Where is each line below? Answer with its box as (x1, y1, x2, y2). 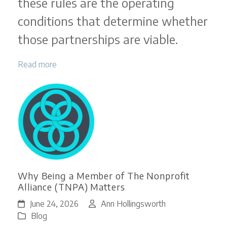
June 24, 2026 (29, 199, 79, 209)
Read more (17, 59, 57, 70)
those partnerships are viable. (17, 31, 178, 47)
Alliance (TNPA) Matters (17, 181, 125, 193)
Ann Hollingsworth (100, 199, 166, 209)
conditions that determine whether (17, 13, 208, 29)
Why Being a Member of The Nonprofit (17, 170, 190, 182)
